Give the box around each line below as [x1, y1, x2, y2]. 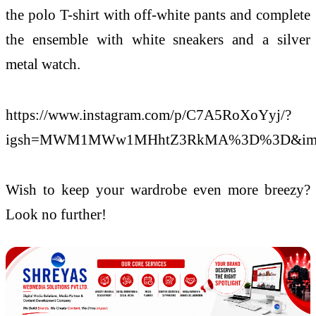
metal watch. [6, 55, 80, 72]
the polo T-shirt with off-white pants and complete [6, 6, 310, 23]
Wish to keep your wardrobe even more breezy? [6, 181, 310, 198]
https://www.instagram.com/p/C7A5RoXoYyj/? [6, 106, 291, 123]
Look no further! [6, 206, 107, 223]
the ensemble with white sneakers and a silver [6, 30, 310, 47]
